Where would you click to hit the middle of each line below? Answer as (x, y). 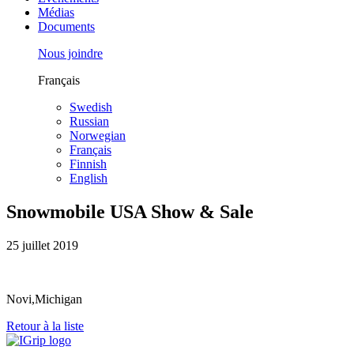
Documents (66, 26)
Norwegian (98, 135)
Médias (56, 12)
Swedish (91, 107)
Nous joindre (70, 53)
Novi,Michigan (44, 299)
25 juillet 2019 (42, 245)
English (88, 178)
